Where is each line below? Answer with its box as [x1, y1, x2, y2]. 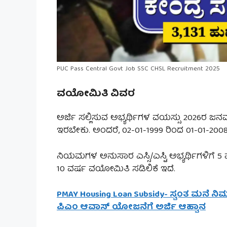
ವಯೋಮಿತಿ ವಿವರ [57, 85, 135, 103]
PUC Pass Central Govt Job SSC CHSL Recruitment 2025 [57, 63, 220, 75]
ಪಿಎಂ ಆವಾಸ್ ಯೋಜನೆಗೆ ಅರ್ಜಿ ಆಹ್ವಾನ [57, 200, 206, 215]
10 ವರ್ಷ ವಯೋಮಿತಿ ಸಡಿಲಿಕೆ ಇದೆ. [57, 162, 175, 177]
